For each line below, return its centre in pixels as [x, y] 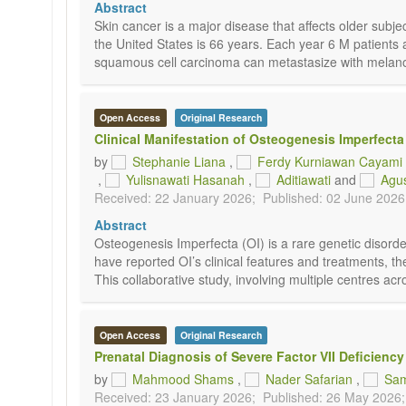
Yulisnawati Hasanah [185, 179]
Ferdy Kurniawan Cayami [330, 161]
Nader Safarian [309, 379]
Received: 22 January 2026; [175, 198]
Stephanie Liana [179, 161]
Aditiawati [304, 179]
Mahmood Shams [183, 379]
